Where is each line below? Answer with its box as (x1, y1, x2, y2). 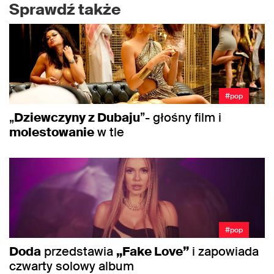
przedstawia (41, 243, 116, 259)
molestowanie (9, 124, 94, 140)
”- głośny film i (140, 109, 221, 125)
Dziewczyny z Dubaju (14, 109, 140, 125)
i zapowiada (189, 243, 259, 259)
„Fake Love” (116, 243, 189, 259)
